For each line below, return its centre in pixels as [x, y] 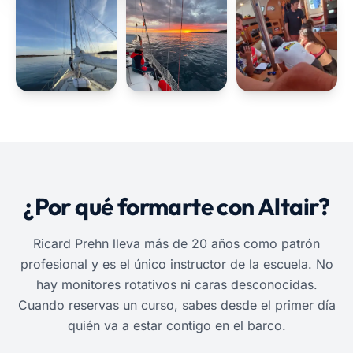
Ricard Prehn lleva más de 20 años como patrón [176, 243]
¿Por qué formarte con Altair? [176, 206]
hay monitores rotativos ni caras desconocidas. [176, 284]
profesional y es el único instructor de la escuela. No [176, 264]
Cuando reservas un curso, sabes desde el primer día [176, 305]
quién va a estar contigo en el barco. [176, 325]
